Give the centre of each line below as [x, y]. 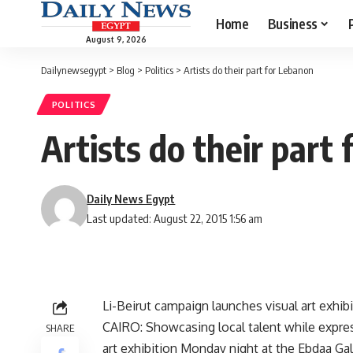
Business [292, 23]
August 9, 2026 [116, 39]
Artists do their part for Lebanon [249, 70]
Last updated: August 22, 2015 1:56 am [175, 219]
